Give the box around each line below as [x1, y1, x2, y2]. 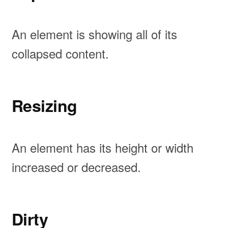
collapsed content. [11, 44, 109, 62]
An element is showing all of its [11, 24, 177, 43]
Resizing [11, 93, 78, 117]
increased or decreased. [11, 157, 141, 176]
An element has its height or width [11, 138, 193, 156]
